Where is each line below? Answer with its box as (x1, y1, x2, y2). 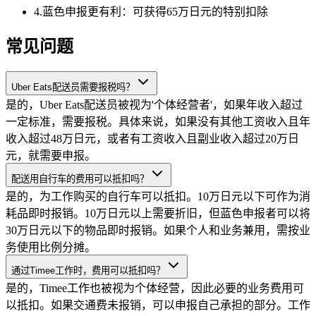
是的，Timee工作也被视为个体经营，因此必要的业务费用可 (6, 282, 304, 295)
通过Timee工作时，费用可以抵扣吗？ (11, 265, 165, 276)
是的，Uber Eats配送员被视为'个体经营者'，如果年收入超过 (6, 99, 303, 111)
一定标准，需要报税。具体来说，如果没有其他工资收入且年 (6, 116, 310, 128)
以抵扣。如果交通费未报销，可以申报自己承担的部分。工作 (6, 299, 310, 312)
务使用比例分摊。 (6, 241, 96, 254)
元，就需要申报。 (6, 150, 96, 162)
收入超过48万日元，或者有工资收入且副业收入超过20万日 (6, 133, 299, 145)
